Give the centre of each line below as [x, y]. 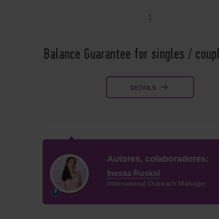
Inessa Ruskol [133, 173]
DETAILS [143, 88]
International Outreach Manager [156, 183]
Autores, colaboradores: [158, 159]
